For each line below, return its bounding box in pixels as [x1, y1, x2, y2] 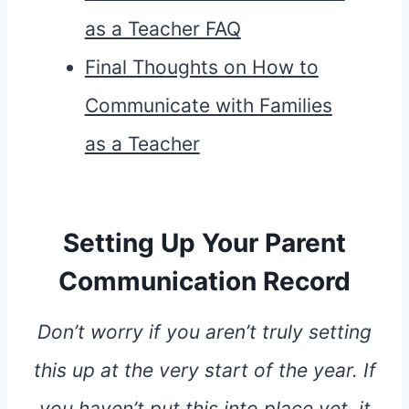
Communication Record [58, 266, 351, 298]
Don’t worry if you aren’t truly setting [37, 320, 372, 344]
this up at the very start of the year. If [33, 359, 376, 383]
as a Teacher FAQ [84, 17, 241, 41]
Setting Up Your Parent [63, 227, 346, 259]
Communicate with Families [84, 94, 332, 118]
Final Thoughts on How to [84, 56, 319, 79]
